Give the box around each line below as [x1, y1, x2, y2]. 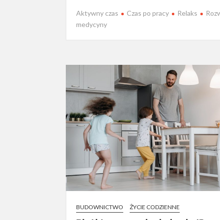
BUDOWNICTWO [76, 203, 124, 211]
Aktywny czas [76, 8, 119, 17]
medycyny [76, 20, 108, 28]
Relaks [177, 8, 198, 17]
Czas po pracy [127, 8, 169, 17]
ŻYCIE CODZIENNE [130, 203, 180, 211]
